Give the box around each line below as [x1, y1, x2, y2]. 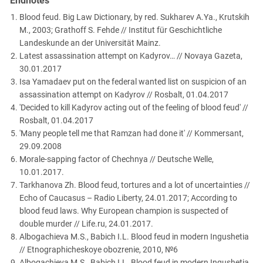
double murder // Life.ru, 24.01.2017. [19, 218, 153, 228]
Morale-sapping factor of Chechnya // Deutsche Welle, [19, 154, 214, 164]
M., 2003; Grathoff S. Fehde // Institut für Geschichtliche [19, 25, 222, 35]
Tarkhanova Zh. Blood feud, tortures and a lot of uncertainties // [19, 180, 250, 190]
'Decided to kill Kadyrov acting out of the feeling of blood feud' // [19, 102, 248, 112]
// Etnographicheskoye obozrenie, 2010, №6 [19, 244, 178, 254]
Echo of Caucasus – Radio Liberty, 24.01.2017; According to [19, 193, 237, 203]
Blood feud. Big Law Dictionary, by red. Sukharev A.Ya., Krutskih [19, 12, 249, 22]
